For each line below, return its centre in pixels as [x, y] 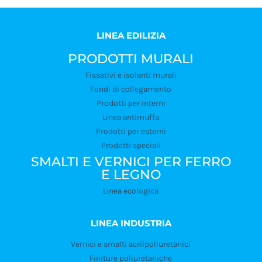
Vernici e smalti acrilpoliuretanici [131, 244]
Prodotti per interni [131, 104]
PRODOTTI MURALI [131, 59]
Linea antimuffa [131, 118]
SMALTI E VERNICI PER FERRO [131, 162]
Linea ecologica [131, 191]
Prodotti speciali [131, 146]
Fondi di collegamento [131, 89]
